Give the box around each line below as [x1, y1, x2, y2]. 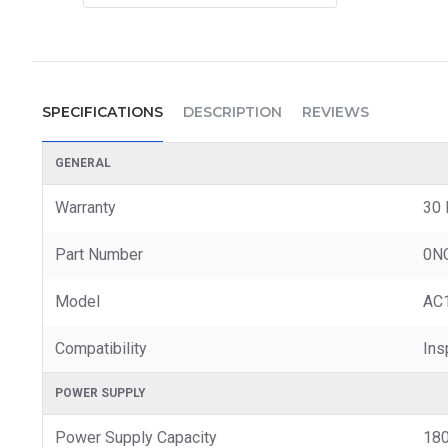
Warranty [55, 197, 116, 217]
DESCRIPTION [183, 102, 282, 121]
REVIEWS [302, 102, 369, 121]
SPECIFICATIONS [42, 102, 163, 121]
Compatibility [55, 338, 147, 358]
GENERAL [55, 155, 111, 170]
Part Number [55, 244, 143, 264]
